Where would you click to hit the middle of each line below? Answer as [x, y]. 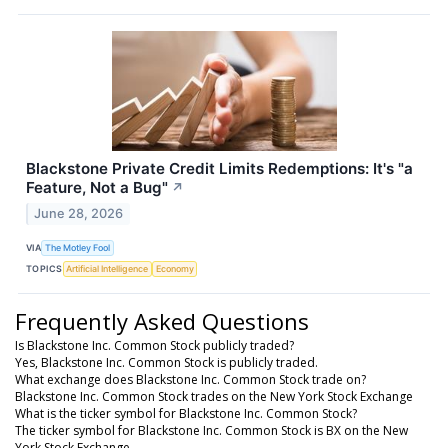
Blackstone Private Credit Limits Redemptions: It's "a [219, 169]
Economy [174, 269]
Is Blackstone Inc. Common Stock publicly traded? [154, 345]
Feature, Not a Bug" [97, 188]
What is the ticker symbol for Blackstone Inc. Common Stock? [186, 413]
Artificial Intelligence [107, 269]
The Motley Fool [78, 248]
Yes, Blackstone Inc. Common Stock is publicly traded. [166, 362]
